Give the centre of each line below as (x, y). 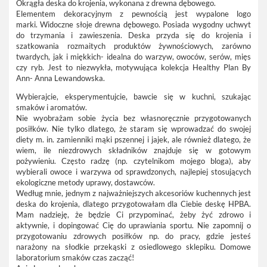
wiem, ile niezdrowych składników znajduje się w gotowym (133, 150)
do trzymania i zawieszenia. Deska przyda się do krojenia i (133, 35)
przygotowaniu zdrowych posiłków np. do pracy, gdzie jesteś (133, 236)
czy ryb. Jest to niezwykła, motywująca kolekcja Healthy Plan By (133, 67)
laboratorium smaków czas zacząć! (75, 257)
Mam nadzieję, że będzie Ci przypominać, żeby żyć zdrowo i (133, 215)
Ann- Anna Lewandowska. (60, 78)
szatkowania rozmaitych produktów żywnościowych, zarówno (133, 46)
